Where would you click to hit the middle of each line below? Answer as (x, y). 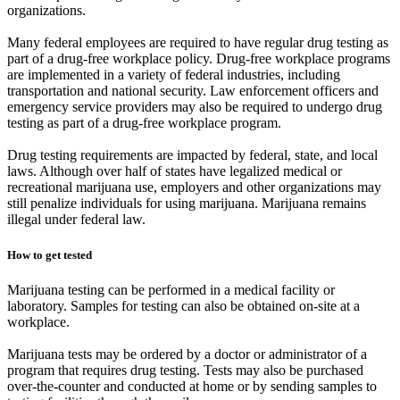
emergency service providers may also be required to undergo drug (195, 107)
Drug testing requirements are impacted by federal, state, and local (192, 155)
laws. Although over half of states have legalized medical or (175, 171)
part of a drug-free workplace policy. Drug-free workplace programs (199, 59)
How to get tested (50, 254)
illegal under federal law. (76, 220)
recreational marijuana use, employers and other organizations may (194, 187)
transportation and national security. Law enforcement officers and (193, 91)
